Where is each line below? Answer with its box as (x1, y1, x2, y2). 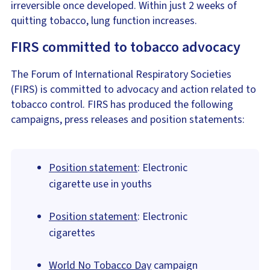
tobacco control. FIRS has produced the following (11, 97, 233, 113)
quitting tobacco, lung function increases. (11, 13, 197, 29)
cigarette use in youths (49, 177, 152, 192)
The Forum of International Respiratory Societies (11, 67, 231, 83)
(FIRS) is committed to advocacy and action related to (11, 82, 256, 98)
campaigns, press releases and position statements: (11, 112, 245, 128)
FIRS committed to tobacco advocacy (11, 37, 240, 58)
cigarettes (49, 225, 95, 241)
